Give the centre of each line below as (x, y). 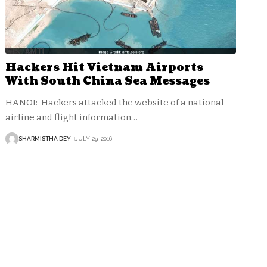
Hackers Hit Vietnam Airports (105, 67)
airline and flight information (69, 117)
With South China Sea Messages (108, 81)
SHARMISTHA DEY (45, 139)
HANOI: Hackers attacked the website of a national (115, 102)
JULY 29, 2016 (94, 139)
